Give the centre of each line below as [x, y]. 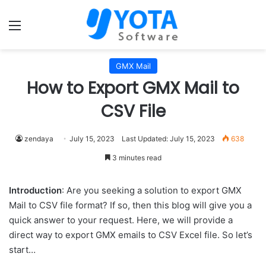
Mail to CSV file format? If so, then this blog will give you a [130, 205]
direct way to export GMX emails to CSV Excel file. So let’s [131, 235]
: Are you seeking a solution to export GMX [152, 190]
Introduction [35, 190]
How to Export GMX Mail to [133, 88]
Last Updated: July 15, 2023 [168, 139]
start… [22, 250]
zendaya [39, 139]
